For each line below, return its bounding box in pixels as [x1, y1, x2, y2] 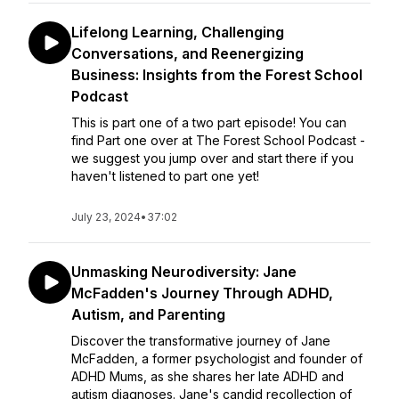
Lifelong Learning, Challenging [71, 23, 284, 41]
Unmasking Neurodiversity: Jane [71, 263, 297, 281]
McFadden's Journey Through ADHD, [71, 284, 333, 302]
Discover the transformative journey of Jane [71, 333, 330, 348]
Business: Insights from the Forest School [71, 66, 362, 84]
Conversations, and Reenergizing [71, 45, 304, 62]
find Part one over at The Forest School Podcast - [71, 133, 365, 148]
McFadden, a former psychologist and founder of [71, 351, 362, 366]
